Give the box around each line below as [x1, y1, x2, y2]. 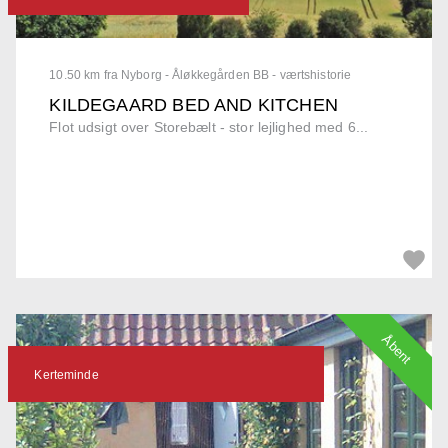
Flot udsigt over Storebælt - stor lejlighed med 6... [49, 119, 369, 136]
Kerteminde [34, 367, 99, 382]
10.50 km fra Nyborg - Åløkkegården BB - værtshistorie [49, 68, 352, 83]
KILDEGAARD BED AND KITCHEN [49, 95, 339, 116]
